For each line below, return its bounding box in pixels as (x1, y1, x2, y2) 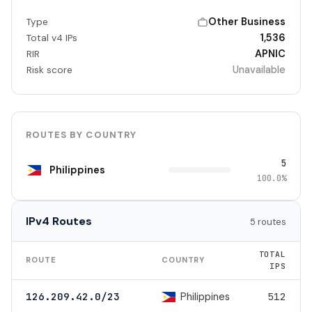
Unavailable (233, 63, 286, 77)
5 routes (250, 216, 286, 228)
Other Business (208, 15, 286, 29)
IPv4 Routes (26, 214, 92, 229)
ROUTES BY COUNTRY (26, 129, 136, 141)
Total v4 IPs (26, 32, 77, 45)
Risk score (26, 64, 72, 77)
